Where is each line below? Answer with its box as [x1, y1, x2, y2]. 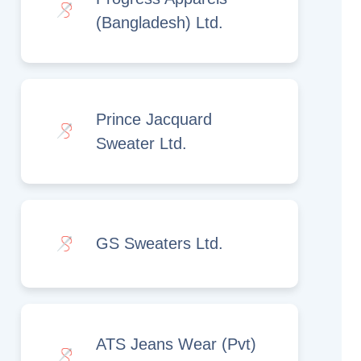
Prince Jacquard [96, 110, 213, 128]
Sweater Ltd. [96, 134, 188, 152]
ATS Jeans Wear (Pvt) [96, 334, 257, 353]
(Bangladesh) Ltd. [96, 13, 224, 31]
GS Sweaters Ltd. [96, 234, 224, 253]
